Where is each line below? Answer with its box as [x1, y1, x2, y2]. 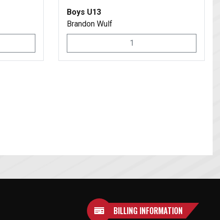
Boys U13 [67, 7, 101, 17]
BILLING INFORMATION [113, 204, 183, 217]
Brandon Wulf [67, 19, 112, 28]
